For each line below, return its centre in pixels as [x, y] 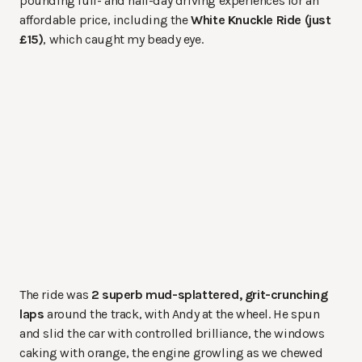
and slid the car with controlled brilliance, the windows [172, 334]
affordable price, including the [105, 20]
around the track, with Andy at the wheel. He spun [182, 314]
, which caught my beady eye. [123, 40]
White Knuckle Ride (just [261, 20]
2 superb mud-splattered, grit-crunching [209, 295]
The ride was [55, 295]
